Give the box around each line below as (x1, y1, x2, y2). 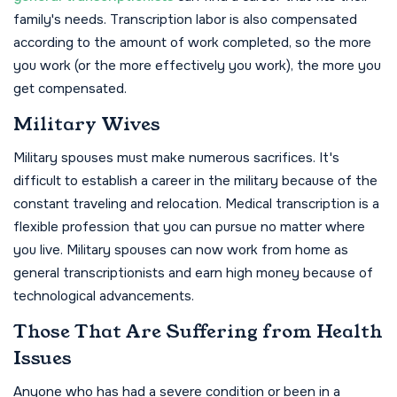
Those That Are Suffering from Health (13, 319, 383, 344)
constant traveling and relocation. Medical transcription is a (13, 195, 379, 213)
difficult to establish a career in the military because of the (13, 172, 378, 190)
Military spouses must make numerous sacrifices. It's (13, 149, 339, 167)
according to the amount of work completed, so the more (13, 34, 371, 51)
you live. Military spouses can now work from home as (13, 241, 348, 259)
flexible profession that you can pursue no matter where (13, 218, 365, 236)
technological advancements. (13, 287, 194, 305)
